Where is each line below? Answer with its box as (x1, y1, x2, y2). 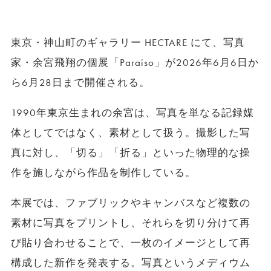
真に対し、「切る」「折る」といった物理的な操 (10, 146, 251, 159)
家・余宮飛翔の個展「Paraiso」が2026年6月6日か (10, 56, 260, 69)
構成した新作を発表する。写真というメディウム (10, 256, 251, 269)
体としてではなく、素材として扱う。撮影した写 (10, 126, 251, 139)
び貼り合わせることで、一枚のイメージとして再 (10, 236, 251, 249)
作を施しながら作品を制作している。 (10, 166, 197, 179)
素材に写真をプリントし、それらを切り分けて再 (10, 216, 251, 229)
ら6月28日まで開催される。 (10, 76, 151, 89)
